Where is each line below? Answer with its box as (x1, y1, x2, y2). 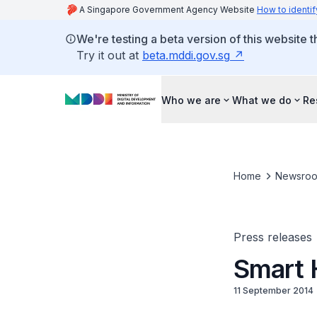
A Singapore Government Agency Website (79, 4, 257, 15)
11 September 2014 (233, 285, 313, 296)
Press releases (233, 230, 312, 244)
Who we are (161, 93, 221, 106)
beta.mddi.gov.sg (142, 48, 230, 62)
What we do (232, 93, 292, 106)
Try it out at (76, 48, 142, 62)
